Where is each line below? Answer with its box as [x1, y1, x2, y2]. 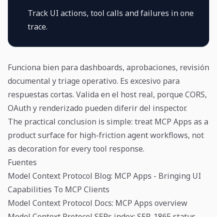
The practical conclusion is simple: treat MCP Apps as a [8, 116, 208, 127]
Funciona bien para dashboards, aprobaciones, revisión [8, 62, 209, 73]
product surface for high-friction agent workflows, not [8, 129, 204, 140]
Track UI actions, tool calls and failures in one [28, 7, 194, 18]
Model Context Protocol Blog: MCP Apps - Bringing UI [8, 170, 201, 181]
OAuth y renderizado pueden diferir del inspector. [8, 102, 187, 113]
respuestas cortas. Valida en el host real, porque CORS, [8, 89, 207, 100]
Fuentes [8, 156, 37, 168]
